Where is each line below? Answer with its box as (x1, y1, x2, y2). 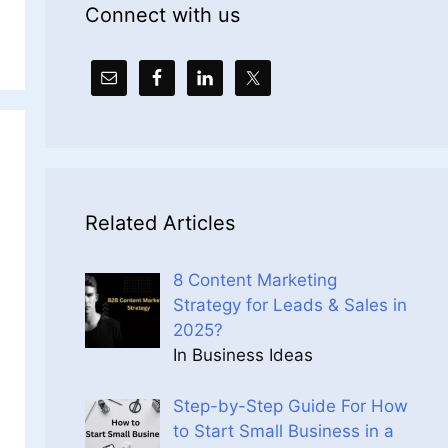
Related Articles (84, 211, 235, 235)
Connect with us (84, 3, 240, 27)
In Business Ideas (172, 345, 313, 365)
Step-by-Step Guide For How (172, 395, 408, 416)
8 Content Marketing (172, 270, 337, 290)
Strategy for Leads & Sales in (172, 295, 407, 315)
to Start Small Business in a (172, 420, 394, 441)
